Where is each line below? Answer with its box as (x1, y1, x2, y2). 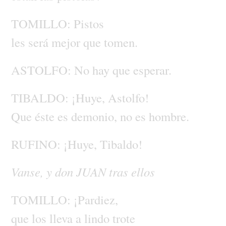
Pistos (73, 15, 104, 32)
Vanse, (11, 163, 46, 180)
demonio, (71, 107, 120, 125)
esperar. (133, 61, 172, 78)
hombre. (148, 107, 189, 125)
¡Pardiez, (73, 191, 118, 208)
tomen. (103, 33, 138, 50)
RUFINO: (11, 135, 64, 152)
